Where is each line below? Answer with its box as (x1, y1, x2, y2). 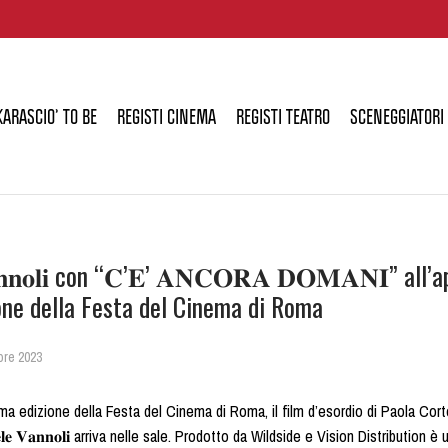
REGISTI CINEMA (117, 104, 216, 129)
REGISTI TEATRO (236, 104, 330, 129)
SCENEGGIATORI (350, 104, 444, 129)
